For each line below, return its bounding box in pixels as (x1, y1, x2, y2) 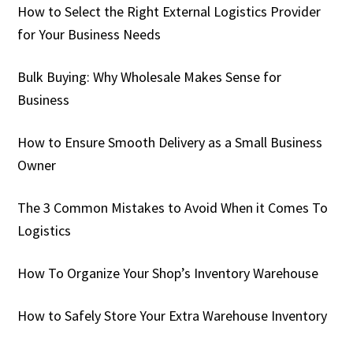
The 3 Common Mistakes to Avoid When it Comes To (17, 198, 329, 217)
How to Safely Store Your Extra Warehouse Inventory (17, 306, 328, 325)
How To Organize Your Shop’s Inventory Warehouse (17, 263, 319, 282)
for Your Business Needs (17, 24, 162, 43)
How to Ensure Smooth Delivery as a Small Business (17, 132, 323, 151)
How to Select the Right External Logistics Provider (17, 2, 321, 20)
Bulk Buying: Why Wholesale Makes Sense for (17, 67, 282, 86)
